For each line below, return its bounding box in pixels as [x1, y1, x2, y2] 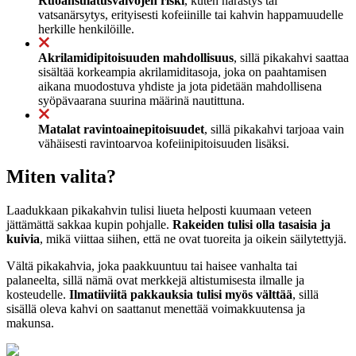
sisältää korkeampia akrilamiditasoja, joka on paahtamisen [38, 64, 327, 79]
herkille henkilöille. [38, 21, 134, 36]
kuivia [6, 232, 40, 246]
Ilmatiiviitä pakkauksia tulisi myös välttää [69, 288, 292, 302]
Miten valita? [6, 166, 116, 188]
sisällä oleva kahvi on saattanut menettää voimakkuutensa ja [6, 302, 305, 316]
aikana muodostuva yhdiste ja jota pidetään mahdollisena [38, 79, 322, 93]
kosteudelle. [6, 288, 69, 302]
